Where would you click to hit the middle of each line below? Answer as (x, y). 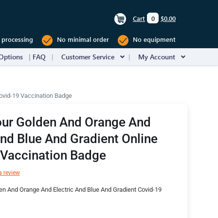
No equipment (153, 39)
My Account (157, 57)
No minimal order (82, 39)
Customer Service (88, 57)
